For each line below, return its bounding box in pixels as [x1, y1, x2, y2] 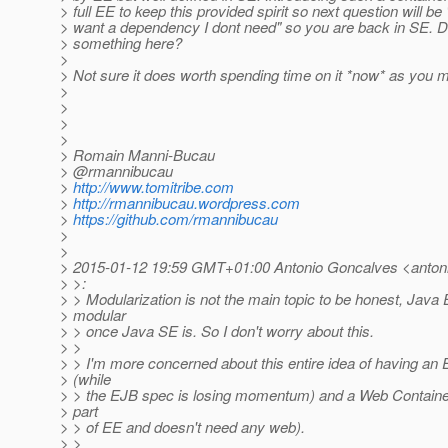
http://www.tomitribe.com [73, 176, 234, 198]
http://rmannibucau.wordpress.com [73, 192, 300, 214]
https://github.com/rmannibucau [73, 208, 278, 230]
